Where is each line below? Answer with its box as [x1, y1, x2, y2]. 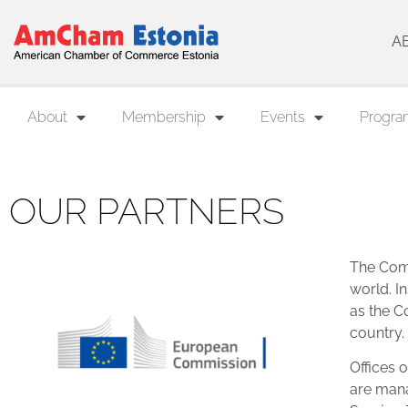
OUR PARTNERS [9, 189, 284, 232]
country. [350, 324, 404, 342]
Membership [122, 108, 206, 126]
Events [260, 108, 305, 126]
